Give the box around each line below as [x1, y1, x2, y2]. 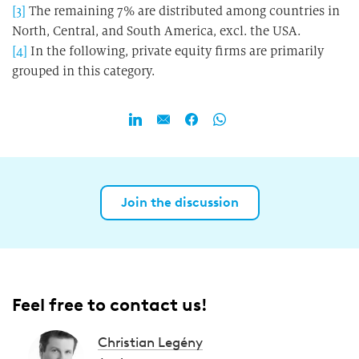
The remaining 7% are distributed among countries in [26, 3, 340, 18]
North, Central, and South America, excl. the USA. [12, 23, 301, 38]
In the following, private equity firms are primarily [27, 43, 324, 58]
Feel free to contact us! [12, 294, 208, 316]
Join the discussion [120, 195, 239, 210]
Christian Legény [98, 334, 203, 350]
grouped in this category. [12, 63, 155, 79]
